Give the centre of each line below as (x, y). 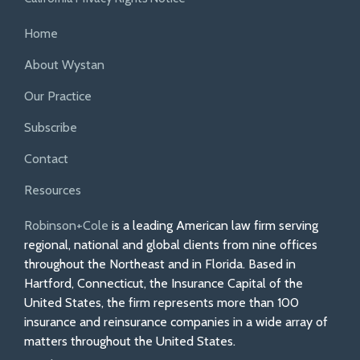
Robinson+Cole (66, 225)
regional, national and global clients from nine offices (171, 244)
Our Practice (58, 96)
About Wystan (64, 64)
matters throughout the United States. (130, 341)
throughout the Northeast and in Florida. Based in (160, 264)
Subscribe (51, 127)
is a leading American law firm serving (213, 225)
